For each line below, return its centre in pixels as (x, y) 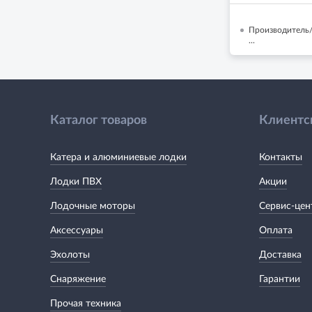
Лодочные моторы (93, 206)
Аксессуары (77, 230)
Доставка (280, 255)
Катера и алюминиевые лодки (118, 157)
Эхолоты (70, 255)
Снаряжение (78, 279)
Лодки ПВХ (76, 181)
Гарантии (280, 279)
